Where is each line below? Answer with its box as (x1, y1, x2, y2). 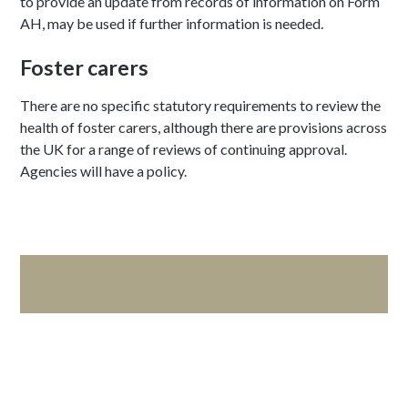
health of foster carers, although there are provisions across (20, 118, 388, 137)
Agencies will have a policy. (20, 162, 190, 180)
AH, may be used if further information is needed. (20, 15, 324, 33)
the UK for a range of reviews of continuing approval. (20, 140, 348, 158)
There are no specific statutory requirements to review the (20, 97, 382, 115)
